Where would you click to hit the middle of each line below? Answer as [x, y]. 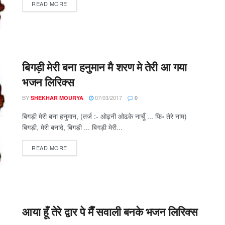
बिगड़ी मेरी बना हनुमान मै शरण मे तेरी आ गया [104, 67]
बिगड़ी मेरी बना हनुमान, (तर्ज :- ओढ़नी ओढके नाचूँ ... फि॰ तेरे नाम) [104, 116]
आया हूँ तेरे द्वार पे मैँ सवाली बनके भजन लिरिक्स [110, 211]
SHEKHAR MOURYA [57, 98]
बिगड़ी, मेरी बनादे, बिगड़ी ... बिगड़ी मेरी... [72, 127]
